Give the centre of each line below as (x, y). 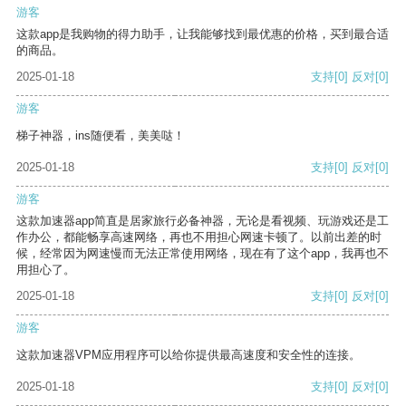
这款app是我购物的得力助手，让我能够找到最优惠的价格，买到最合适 (203, 34)
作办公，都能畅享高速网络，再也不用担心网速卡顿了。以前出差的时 (199, 237)
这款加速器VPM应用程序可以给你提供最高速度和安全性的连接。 (188, 355)
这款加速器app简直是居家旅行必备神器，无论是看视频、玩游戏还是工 (203, 221)
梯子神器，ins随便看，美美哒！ (101, 136)
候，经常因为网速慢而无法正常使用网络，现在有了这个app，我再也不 (203, 254)
